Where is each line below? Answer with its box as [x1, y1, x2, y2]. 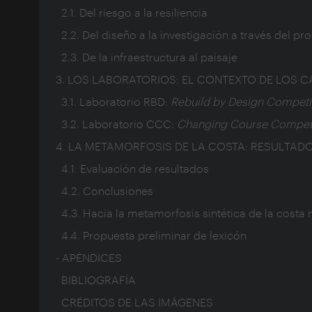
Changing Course [177, 117, 270, 131]
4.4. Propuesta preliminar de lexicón [56, 228, 247, 242]
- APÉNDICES [56, 251, 122, 265]
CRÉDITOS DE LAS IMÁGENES [56, 295, 213, 309]
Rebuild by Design [171, 95, 266, 109]
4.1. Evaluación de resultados [56, 162, 209, 175]
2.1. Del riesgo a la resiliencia [56, 6, 208, 19]
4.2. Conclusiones [56, 184, 153, 198]
